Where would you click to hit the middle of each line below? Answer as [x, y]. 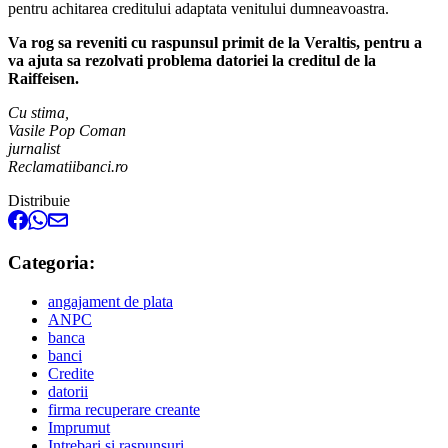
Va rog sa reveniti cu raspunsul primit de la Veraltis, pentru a [215, 42]
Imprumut [79, 428]
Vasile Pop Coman [67, 130]
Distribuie [39, 200]
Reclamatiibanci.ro [68, 166]
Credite [71, 374]
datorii [68, 392]
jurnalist [34, 148]
